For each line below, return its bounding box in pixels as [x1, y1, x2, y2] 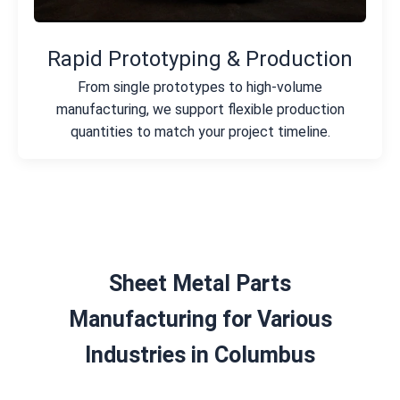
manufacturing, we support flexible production [55, 101, 345, 119]
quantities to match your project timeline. [70, 123, 330, 141]
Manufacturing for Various [68, 306, 332, 333]
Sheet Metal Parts [109, 271, 291, 297]
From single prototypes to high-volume [78, 79, 322, 96]
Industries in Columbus [85, 342, 315, 369]
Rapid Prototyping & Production [47, 46, 353, 72]
